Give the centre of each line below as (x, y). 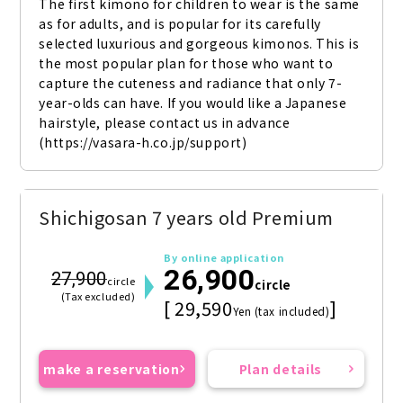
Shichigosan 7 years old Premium (186, 218)
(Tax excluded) (98, 296)
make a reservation (112, 369)
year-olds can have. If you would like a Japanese (193, 103)
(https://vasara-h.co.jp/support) (143, 143)
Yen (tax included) (281, 311)
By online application (224, 258)
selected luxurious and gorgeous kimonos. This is (199, 44)
